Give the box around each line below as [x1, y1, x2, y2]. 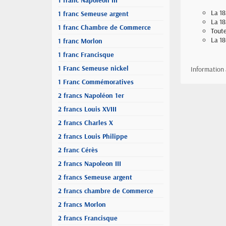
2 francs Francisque [58, 213, 118, 222]
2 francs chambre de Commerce [58, 186, 153, 195]
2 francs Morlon [58, 200, 106, 209]
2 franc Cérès [58, 145, 98, 154]
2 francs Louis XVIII [58, 104, 117, 114]
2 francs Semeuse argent [58, 173, 132, 182]
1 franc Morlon [58, 36, 102, 45]
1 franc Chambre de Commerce [58, 23, 151, 32]
